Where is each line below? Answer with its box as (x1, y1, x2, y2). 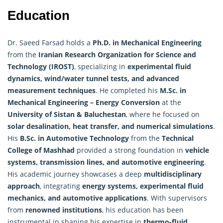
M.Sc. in (160, 85, 186, 95)
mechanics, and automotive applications (7, 193, 147, 203)
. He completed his (96, 85, 160, 95)
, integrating (40, 181, 82, 191)
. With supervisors (147, 193, 207, 203)
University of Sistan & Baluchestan (7, 109, 126, 119)
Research (65, 49, 96, 59)
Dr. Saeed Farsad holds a (7, 37, 93, 47)
